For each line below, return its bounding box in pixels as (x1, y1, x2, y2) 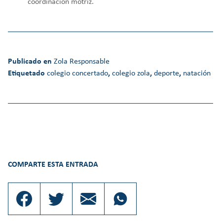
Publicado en (8, 57, 54, 66)
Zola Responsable (54, 57, 110, 66)
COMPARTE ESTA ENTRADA (8, 160, 98, 169)
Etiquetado (8, 69, 47, 77)
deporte (154, 69, 179, 77)
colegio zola (112, 69, 150, 77)
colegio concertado (47, 69, 108, 77)
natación (183, 69, 211, 77)
